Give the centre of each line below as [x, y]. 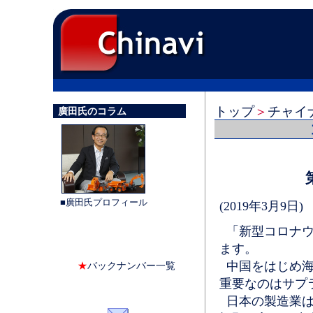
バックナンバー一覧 [131, 266]
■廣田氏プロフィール [103, 203]
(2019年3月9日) [261, 206]
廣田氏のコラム [92, 112]
